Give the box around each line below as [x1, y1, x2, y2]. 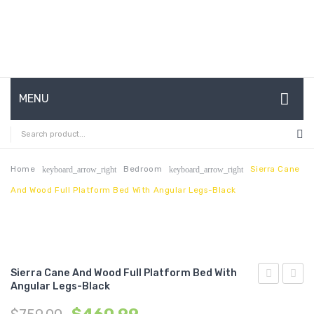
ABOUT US [19, 159, 74, 172]
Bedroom [123, 163, 163, 174]
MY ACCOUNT [19, 271, 90, 285]
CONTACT [19, 187, 71, 200]
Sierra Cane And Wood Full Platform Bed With [11, 266, 237, 279]
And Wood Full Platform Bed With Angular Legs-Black [11, 184, 236, 195]
